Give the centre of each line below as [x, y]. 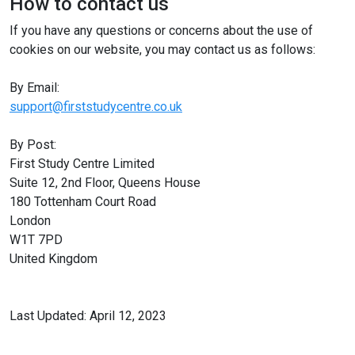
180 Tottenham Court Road [83, 202]
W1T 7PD [36, 240]
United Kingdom [53, 259]
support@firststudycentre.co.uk [96, 107]
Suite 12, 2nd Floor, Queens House [105, 183]
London [30, 221]
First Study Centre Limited [82, 164]
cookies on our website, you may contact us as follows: [162, 50]
